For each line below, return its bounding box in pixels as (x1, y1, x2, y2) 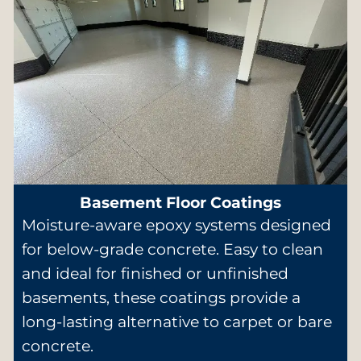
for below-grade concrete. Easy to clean (21, 239, 323, 259)
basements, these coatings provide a (21, 288, 301, 307)
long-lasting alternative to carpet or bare (21, 312, 332, 331)
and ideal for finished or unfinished (21, 263, 288, 283)
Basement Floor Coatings (80, 193, 281, 212)
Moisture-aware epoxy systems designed (21, 215, 331, 234)
